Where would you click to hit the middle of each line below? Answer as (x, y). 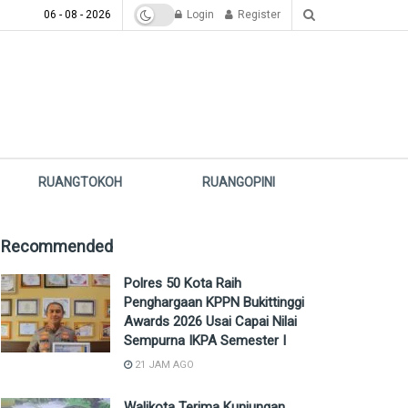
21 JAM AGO (163, 365)
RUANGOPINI (239, 182)
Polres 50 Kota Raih (183, 283)
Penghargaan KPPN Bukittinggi (214, 302)
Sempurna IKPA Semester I (205, 341)
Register (258, 15)
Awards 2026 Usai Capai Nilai (210, 321)
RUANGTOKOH (81, 182)
